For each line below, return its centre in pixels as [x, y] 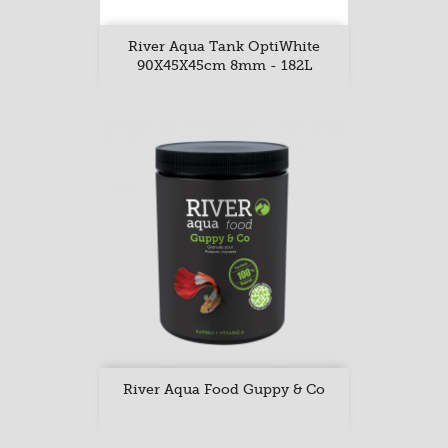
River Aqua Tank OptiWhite [224, 46]
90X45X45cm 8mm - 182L [224, 65]
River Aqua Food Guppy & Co [224, 389]
